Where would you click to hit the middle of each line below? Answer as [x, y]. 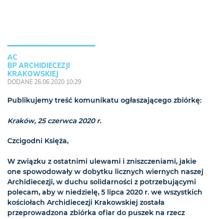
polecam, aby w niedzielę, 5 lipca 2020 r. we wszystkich [105, 192]
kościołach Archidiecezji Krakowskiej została [86, 203]
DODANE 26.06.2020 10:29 [44, 82]
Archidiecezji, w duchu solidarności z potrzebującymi [102, 182]
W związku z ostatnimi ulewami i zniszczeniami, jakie [102, 162]
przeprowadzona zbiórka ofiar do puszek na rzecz [96, 213]
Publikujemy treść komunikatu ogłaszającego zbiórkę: [104, 100]
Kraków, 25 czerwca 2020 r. [54, 121]
